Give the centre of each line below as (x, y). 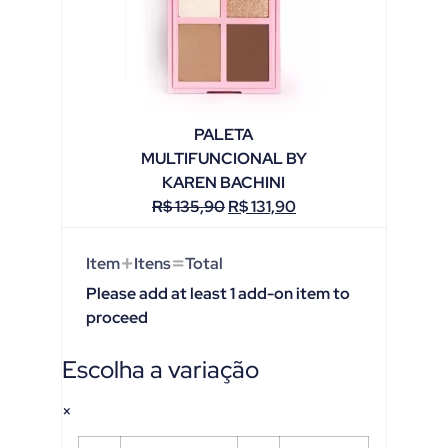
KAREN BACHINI (224, 182)
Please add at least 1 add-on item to (218, 293)
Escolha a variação (161, 369)
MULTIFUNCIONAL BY (223, 158)
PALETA (224, 134)
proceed (117, 317)
